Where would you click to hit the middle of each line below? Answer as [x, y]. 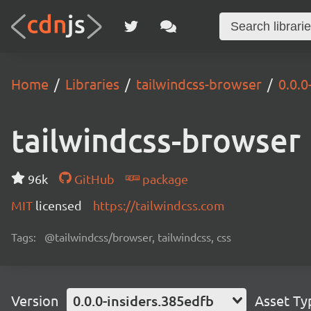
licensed [59, 205]
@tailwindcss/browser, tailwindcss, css [138, 237]
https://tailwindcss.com [159, 205]
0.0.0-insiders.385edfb [143, 301]
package [163, 179]
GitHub [93, 179]
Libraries [92, 84]
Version [35, 300]
